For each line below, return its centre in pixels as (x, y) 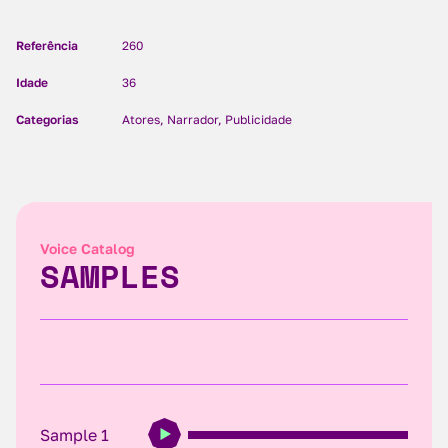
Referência (47, 45)
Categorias (47, 119)
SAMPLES (110, 276)
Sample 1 (74, 434)
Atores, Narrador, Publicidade (207, 119)
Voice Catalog (87, 248)
